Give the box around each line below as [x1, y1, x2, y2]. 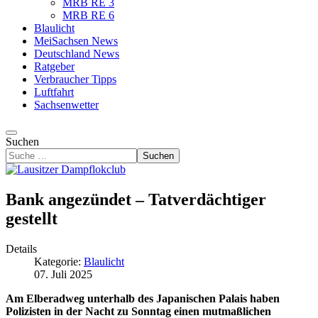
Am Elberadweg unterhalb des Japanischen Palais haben [6, 292, 280, 305]
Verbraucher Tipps [34, 73, 116, 85]
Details [6, 242, 37, 255]
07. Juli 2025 [34, 268, 92, 280]
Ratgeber [34, 60, 75, 72]
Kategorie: [34, 255, 84, 268]
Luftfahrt [34, 86, 74, 98]
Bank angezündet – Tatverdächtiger [6, 190, 266, 209]
